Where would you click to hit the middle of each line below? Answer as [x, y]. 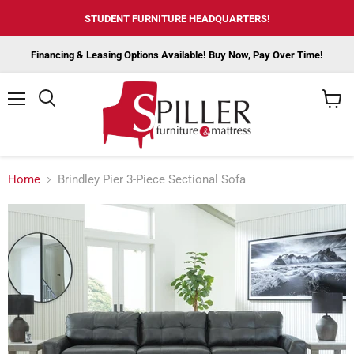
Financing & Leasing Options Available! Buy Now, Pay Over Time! [177, 55]
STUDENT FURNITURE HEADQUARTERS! [177, 19]
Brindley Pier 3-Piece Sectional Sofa [152, 180]
